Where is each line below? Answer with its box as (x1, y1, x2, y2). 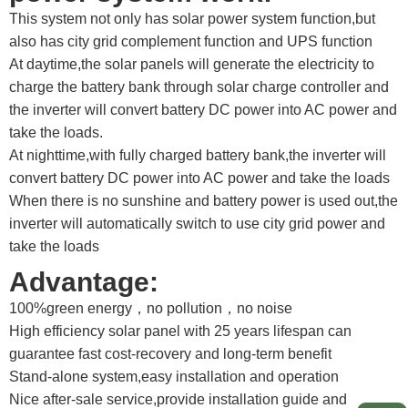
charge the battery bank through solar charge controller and (9, 79, 389, 96)
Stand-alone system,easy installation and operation (9, 369, 339, 385)
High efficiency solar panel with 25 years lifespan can (9, 323, 352, 340)
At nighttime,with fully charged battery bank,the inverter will (9, 148, 386, 164)
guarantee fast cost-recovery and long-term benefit (9, 346, 331, 362)
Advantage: (9, 267, 158, 298)
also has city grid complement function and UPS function (9, 34, 372, 50)
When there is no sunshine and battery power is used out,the (9, 193, 398, 209)
